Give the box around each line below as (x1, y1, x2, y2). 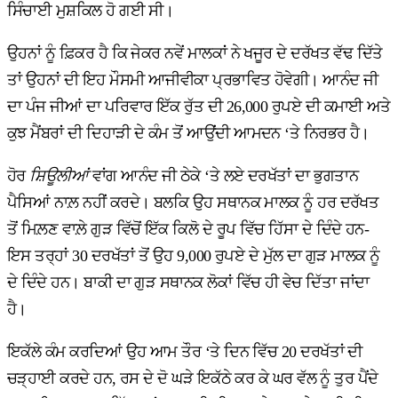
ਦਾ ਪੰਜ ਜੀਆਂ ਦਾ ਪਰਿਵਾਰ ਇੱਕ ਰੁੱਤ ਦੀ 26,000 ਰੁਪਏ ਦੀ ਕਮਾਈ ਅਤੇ (7, 98, 391, 116)
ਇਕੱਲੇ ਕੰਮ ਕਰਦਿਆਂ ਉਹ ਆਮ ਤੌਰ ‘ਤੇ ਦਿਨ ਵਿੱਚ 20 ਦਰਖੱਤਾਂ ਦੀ (7, 343, 362, 362)
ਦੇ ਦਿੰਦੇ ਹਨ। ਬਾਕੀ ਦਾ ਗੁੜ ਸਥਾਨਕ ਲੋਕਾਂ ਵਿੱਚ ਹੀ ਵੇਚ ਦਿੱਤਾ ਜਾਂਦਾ (7, 274, 370, 292)
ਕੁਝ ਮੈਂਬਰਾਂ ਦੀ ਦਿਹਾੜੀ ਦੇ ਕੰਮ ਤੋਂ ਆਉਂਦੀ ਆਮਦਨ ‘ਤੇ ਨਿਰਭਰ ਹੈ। (7, 124, 370, 143)
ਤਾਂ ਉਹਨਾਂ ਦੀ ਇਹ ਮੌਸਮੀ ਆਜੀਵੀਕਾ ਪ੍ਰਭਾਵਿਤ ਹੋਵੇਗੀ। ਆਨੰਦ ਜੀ (7, 71, 378, 90)
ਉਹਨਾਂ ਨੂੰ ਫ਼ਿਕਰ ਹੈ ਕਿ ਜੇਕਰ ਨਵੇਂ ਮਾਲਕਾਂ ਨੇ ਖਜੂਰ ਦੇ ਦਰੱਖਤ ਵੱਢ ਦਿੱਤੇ (7, 44, 383, 63)
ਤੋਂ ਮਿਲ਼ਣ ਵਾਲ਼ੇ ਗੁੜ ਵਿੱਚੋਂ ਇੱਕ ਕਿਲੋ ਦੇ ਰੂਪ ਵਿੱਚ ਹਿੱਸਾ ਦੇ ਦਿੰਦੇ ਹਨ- (7, 220, 370, 239)
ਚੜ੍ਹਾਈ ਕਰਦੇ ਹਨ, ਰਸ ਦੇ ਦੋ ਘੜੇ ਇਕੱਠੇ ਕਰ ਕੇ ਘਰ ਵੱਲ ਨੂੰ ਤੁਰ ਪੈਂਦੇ (7, 370, 378, 388)
